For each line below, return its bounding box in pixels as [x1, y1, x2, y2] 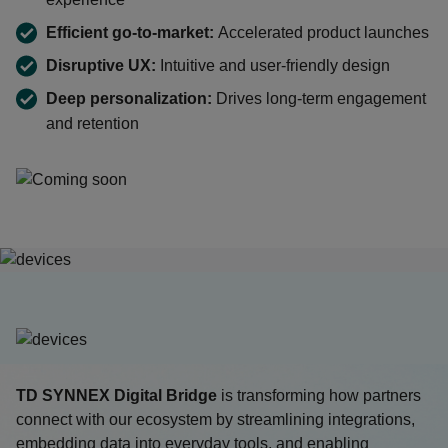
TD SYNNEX [16, 387, 110, 404]
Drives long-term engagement [212, 90, 426, 107]
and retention [46, 115, 139, 132]
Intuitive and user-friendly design [156, 57, 390, 74]
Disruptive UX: [46, 57, 156, 74]
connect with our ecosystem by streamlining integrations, [16, 411, 415, 428]
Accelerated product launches [218, 24, 429, 41]
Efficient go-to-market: [46, 24, 218, 41]
